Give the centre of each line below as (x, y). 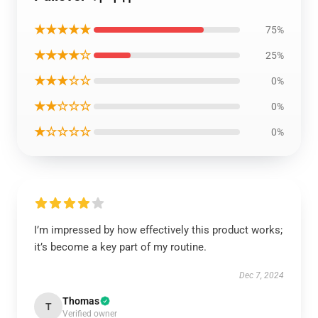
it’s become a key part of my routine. (120, 247)
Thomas (81, 301)
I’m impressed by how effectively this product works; (158, 230)
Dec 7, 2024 (262, 275)
